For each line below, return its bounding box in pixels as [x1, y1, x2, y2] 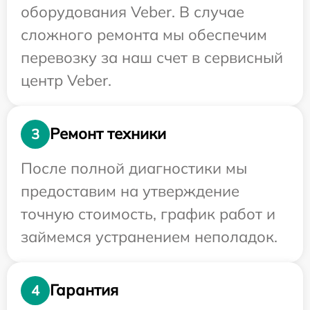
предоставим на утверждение [21, 181, 239, 201]
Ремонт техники [50, 124, 166, 144]
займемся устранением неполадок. [21, 226, 277, 246]
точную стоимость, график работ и [21, 203, 275, 224]
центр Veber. [21, 70, 111, 90]
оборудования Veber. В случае [21, 1, 244, 21]
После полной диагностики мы [21, 158, 247, 178]
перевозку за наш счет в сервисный [21, 47, 283, 67]
